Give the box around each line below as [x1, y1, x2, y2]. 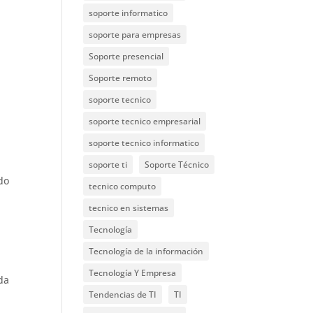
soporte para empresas [89, 29, 182, 41]
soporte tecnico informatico [89, 137, 200, 149]
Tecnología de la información [89, 245, 204, 257]
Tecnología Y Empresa [89, 267, 177, 279]
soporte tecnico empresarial [89, 115, 201, 127]
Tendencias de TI [89, 289, 157, 300]
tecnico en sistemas [89, 202, 169, 214]
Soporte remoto [89, 72, 152, 84]
